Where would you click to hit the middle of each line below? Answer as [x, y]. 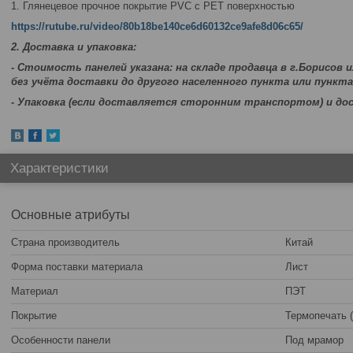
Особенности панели [61, 340]
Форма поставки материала [77, 267]
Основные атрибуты [71, 215]
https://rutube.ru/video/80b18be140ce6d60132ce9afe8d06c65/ [157, 26]
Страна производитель [65, 242]
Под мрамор [314, 340]
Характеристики [59, 168]
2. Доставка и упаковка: [74, 47]
